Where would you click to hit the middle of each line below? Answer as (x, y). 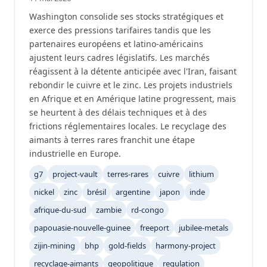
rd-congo (148, 210)
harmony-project (186, 246)
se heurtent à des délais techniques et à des (118, 112)
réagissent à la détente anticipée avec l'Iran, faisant (133, 71)
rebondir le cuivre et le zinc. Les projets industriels (131, 85)
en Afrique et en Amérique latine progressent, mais (133, 99)
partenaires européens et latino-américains (116, 44)
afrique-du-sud (60, 210)
